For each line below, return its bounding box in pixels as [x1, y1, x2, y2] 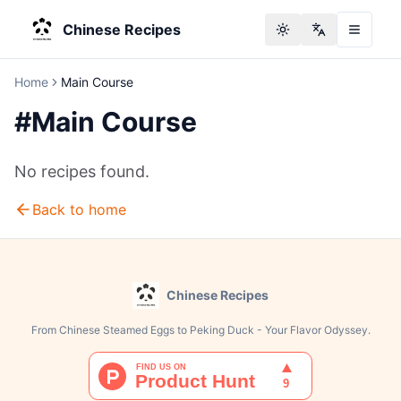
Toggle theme [281, 29, 363, 44]
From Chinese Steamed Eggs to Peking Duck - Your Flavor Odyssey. [30, 323, 371, 337]
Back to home [32, 200, 126, 218]
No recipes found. [14, 162, 149, 181]
